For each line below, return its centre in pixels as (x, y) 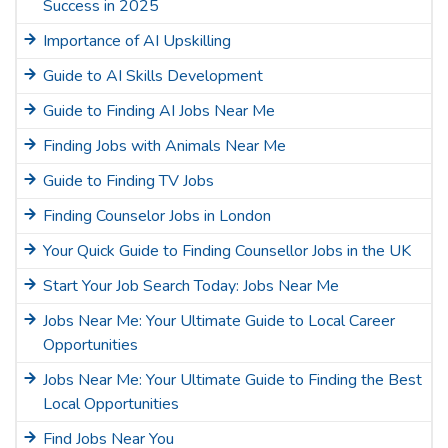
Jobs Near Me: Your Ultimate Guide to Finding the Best (232, 380)
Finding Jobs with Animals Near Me (164, 146)
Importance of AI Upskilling (137, 41)
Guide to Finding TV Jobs (128, 181)
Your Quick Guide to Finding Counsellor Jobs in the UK (227, 251)
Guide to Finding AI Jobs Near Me (159, 111)
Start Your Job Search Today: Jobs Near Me (191, 286)
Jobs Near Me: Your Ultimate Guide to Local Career (219, 321)
